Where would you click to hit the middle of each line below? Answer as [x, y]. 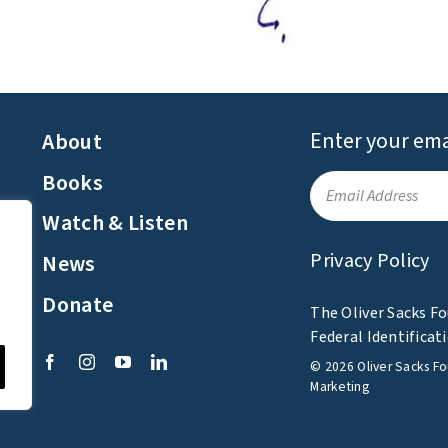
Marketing [339, 387]
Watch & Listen [115, 223]
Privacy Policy [370, 261]
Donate [78, 304]
